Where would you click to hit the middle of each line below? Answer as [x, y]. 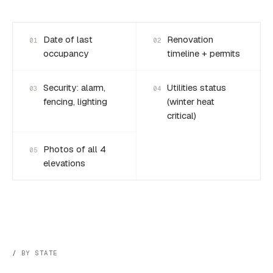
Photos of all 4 [75, 149]
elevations [64, 163]
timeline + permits [204, 53]
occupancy [66, 53]
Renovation [190, 39]
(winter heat [191, 101]
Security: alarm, [74, 87]
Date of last [68, 39]
